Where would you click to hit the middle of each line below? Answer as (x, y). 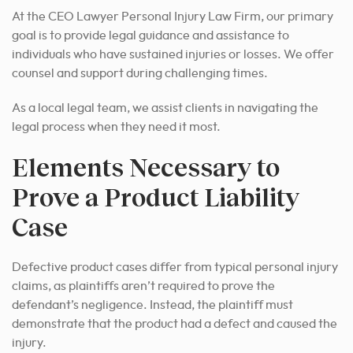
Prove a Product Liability (156, 197)
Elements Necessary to (146, 167)
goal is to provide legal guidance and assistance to (150, 36)
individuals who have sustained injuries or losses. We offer (173, 55)
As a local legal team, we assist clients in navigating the (165, 108)
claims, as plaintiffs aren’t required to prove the (143, 286)
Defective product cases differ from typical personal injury (175, 268)
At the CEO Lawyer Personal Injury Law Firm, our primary (173, 17)
